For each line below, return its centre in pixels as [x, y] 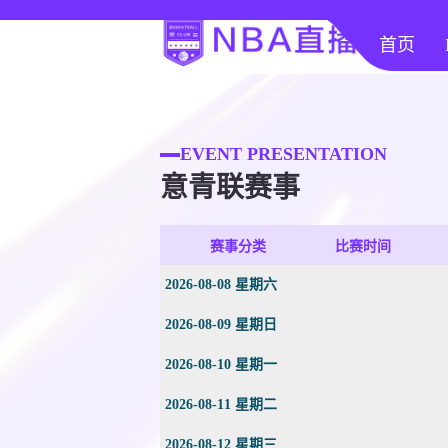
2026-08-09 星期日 [221, 324]
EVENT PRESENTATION [283, 154]
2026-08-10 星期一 [221, 364]
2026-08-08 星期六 [221, 284]
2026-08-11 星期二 [221, 404]
